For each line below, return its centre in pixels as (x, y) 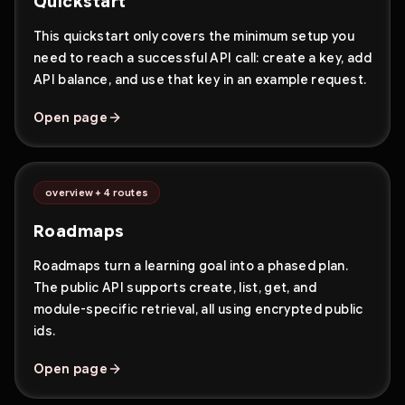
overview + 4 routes (97, 193)
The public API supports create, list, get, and (175, 287)
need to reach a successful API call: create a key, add (202, 58)
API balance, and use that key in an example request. (200, 80)
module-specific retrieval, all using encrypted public (198, 309)
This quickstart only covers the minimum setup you (194, 36)
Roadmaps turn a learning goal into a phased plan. (191, 266)
